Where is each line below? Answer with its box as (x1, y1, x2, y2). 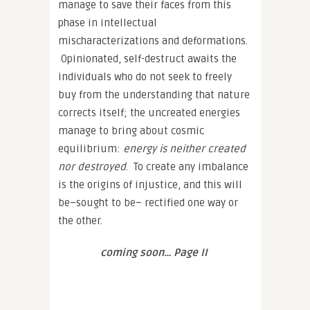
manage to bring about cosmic (58, 124, 204, 137)
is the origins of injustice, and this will (58, 178, 242, 191)
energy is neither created (123, 142, 246, 155)
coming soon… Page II (100, 246, 210, 259)
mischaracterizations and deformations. (58, 34, 248, 47)
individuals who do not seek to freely (58, 70, 232, 83)
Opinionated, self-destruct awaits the (58, 52, 237, 65)
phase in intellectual (58, 16, 157, 29)
